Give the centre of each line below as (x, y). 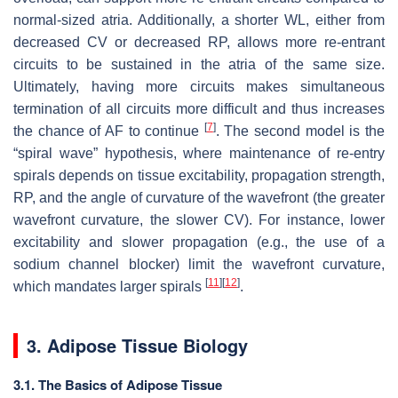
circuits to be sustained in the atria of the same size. (199, 64)
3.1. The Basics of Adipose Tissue (118, 384)
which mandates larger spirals (109, 286)
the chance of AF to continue (109, 131)
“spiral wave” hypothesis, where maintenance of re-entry (199, 153)
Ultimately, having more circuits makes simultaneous (199, 86)
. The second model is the (300, 131)
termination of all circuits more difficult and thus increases (199, 108)
